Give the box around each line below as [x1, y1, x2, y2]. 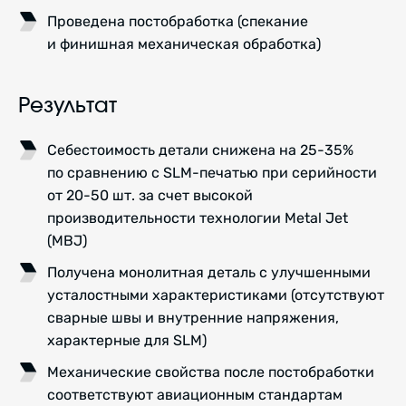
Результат [18, 95, 117, 118]
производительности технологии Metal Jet [47, 209, 348, 227]
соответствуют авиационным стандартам [47, 386, 343, 404]
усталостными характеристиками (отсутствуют [47, 286, 384, 304]
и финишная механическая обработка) [47, 35, 321, 53]
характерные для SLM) [47, 332, 207, 350]
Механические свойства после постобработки [47, 363, 374, 382]
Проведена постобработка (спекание [47, 13, 308, 31]
